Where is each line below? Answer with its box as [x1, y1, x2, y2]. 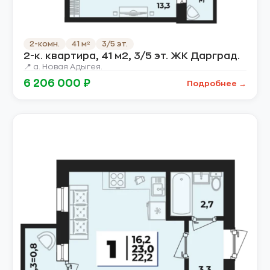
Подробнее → [187, 80, 246, 88]
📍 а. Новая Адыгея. [24, 63, 102, 71]
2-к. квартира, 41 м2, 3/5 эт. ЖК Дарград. [24, 51, 240, 61]
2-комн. [30, 40, 60, 48]
